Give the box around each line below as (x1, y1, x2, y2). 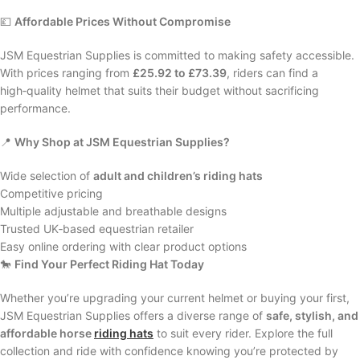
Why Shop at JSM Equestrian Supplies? (14, 135, 230, 149)
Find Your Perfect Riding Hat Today (14, 257, 204, 272)
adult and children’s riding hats (93, 169, 263, 183)
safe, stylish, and (266, 309, 358, 323)
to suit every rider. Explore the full (153, 326, 333, 341)
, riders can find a (227, 66, 318, 80)
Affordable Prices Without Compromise (14, 14, 231, 29)
